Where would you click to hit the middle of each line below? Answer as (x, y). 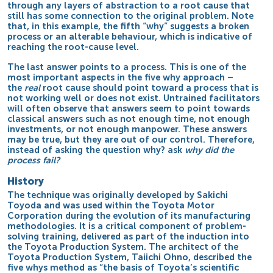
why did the (210, 150)
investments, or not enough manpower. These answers (127, 129)
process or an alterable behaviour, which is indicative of (130, 37)
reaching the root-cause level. (73, 47)
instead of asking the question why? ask (96, 150)
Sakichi (213, 195)
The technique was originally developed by (102, 195)
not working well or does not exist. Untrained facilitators (134, 98)
